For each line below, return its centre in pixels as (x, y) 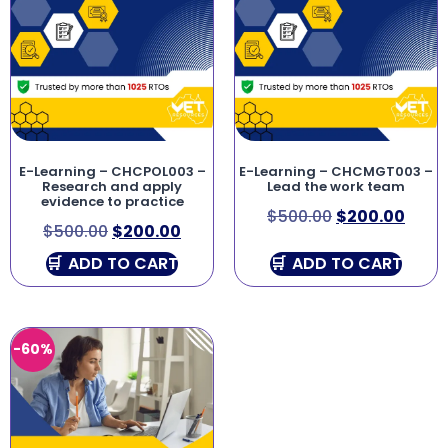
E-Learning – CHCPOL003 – (112, 171)
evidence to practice (112, 201)
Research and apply (112, 186)
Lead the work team (336, 186)
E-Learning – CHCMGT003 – (336, 171)
